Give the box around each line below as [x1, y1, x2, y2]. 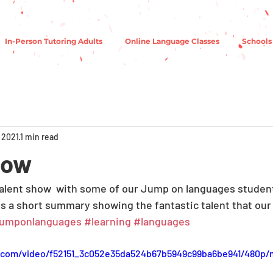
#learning [84, 214, 131, 229]
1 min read [20, 131, 58, 142]
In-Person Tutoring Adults [4, 37, 102, 46]
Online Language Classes [124, 37, 219, 46]
